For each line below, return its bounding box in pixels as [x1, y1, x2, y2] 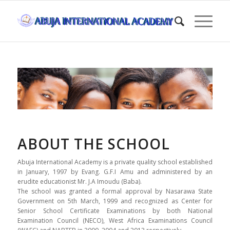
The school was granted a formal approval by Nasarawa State [17, 186, 213, 196]
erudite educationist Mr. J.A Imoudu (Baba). [17, 177, 142, 186]
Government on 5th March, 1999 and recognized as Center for [17, 196, 213, 205]
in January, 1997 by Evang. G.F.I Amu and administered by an [17, 167, 213, 176]
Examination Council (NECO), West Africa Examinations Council [17, 216, 213, 225]
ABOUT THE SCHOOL [17, 134, 170, 154]
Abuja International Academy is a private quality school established [17, 157, 213, 166]
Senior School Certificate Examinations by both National [17, 206, 213, 215]
